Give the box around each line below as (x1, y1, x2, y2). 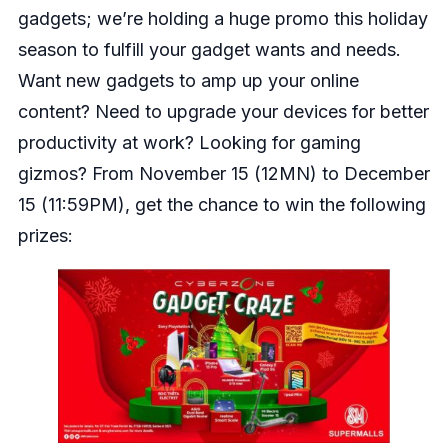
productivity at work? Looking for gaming (17, 131, 361, 153)
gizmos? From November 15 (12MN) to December (17, 162, 430, 184)
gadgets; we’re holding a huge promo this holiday (17, 7, 428, 29)
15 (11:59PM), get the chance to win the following (17, 193, 426, 215)
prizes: (17, 224, 73, 246)
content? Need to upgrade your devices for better (17, 100, 429, 122)
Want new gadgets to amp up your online (17, 69, 359, 91)
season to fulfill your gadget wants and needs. (17, 38, 401, 60)
